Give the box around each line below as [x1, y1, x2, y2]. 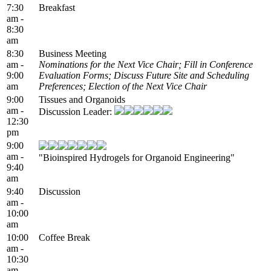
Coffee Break [39, 232, 90, 243]
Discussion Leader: [39, 106, 114, 117]
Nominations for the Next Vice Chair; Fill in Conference [39, 59, 253, 70]
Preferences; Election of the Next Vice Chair [39, 80, 207, 91]
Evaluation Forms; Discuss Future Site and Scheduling [39, 70, 249, 80]
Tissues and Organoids [39, 94, 125, 105]
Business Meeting [39, 48, 106, 59]
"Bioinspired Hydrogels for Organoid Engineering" [39, 152, 235, 163]
